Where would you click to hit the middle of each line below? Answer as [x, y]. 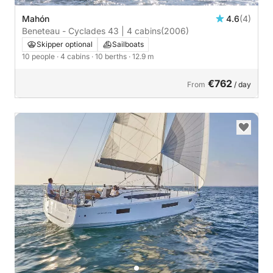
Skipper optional [65, 44]
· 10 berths [110, 57]
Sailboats [128, 44]
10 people [39, 57]
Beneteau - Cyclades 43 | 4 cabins [91, 31]
